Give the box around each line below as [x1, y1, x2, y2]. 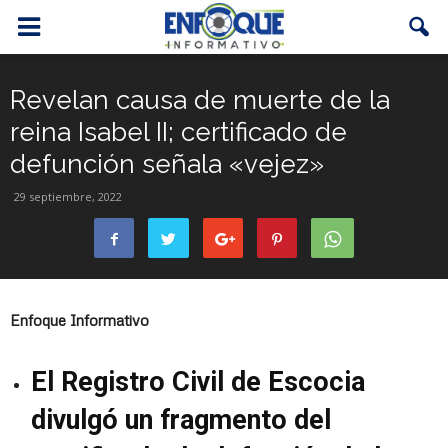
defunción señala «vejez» [10, 149, 324, 179]
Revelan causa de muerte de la [10, 85, 390, 115]
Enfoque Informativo [10, 311, 149, 329]
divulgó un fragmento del [31, 404, 331, 436]
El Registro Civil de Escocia [31, 366, 365, 398]
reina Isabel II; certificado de [10, 117, 347, 147]
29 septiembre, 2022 [14, 189, 122, 204]
